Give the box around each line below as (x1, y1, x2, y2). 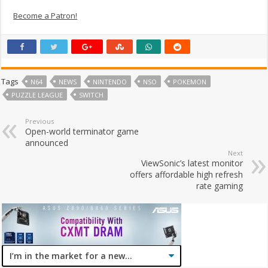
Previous (25, 116, 54, 126)
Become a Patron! (13, 10, 78, 21)
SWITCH (79, 90, 104, 99)
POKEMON (173, 77, 207, 86)
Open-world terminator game (25, 125, 139, 137)
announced (25, 136, 69, 148)
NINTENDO (93, 77, 127, 86)
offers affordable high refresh (129, 168, 243, 180)
